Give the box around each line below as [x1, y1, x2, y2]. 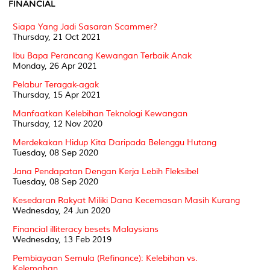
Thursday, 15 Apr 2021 [13, 89, 101, 100]
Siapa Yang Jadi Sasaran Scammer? [13, 21, 157, 32]
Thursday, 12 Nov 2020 [13, 118, 102, 129]
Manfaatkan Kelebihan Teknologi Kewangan [13, 108, 187, 119]
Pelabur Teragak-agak [13, 79, 99, 90]
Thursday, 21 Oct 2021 [13, 31, 101, 42]
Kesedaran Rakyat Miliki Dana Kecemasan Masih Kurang [13, 195, 240, 206]
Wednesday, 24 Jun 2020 [13, 205, 110, 216]
